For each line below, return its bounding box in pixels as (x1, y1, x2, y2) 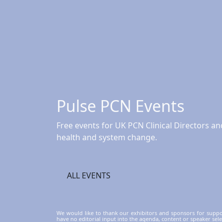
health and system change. (56, 131, 157, 143)
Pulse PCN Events (56, 95, 184, 116)
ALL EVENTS (67, 169, 111, 181)
